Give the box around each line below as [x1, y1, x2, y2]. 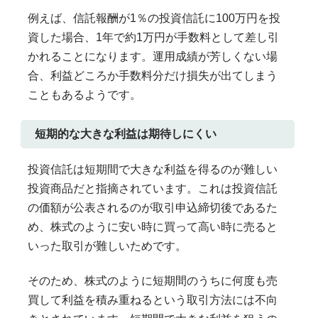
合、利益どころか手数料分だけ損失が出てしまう [27, 69, 278, 82]
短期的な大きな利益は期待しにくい [34, 127, 216, 140]
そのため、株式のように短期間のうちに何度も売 [27, 274, 278, 287]
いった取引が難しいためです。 [27, 239, 187, 252]
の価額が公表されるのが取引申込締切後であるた [27, 201, 278, 214]
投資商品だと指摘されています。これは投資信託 [27, 182, 278, 194]
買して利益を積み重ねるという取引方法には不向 [27, 293, 278, 306]
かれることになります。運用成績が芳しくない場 [27, 50, 278, 62]
